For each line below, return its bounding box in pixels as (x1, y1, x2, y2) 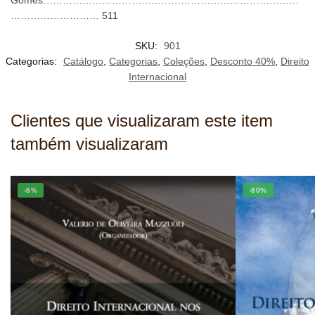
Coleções (163, 56, 205, 67)
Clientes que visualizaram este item (11, 111, 273, 131)
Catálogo (63, 56, 103, 67)
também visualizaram (11, 134, 168, 154)
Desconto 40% (210, 56, 275, 67)
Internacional (129, 71, 186, 83)
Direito (281, 56, 309, 67)
